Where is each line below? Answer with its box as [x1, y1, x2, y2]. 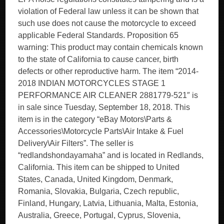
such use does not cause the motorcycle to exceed [18, 19, 196, 27]
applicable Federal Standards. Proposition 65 [18, 31, 179, 39]
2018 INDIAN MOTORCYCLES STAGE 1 [18, 79, 166, 87]
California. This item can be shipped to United [18, 163, 180, 171]
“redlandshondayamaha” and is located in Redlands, [18, 151, 204, 159]
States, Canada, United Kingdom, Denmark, [18, 175, 173, 183]
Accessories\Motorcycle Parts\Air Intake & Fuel [18, 127, 184, 135]
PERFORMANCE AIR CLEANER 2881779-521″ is [18, 91, 198, 99]
